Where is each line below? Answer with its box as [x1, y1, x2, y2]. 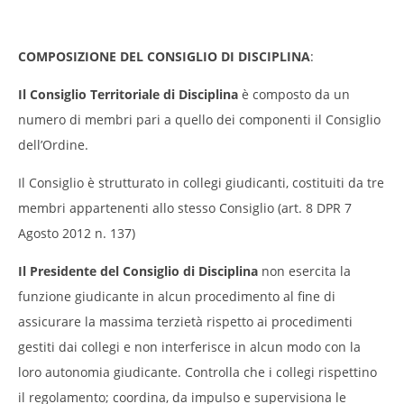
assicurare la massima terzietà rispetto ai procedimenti [18, 312, 353, 330]
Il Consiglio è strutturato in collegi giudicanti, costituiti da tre [18, 173, 384, 191]
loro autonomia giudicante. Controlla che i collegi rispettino [18, 363, 377, 381]
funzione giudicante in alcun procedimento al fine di [18, 287, 335, 305]
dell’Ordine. [18, 135, 88, 153]
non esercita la [258, 262, 351, 280]
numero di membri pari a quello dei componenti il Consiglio [18, 110, 381, 128]
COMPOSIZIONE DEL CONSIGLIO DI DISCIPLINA [18, 47, 310, 65]
